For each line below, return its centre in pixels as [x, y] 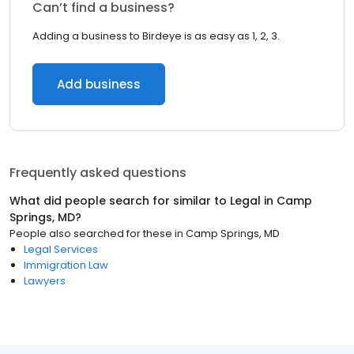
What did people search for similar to [120, 201]
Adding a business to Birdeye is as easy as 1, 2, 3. [156, 36]
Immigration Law [66, 265]
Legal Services [61, 249]
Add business [99, 84]
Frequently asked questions [98, 173]
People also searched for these [91, 233]
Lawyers [45, 281]
